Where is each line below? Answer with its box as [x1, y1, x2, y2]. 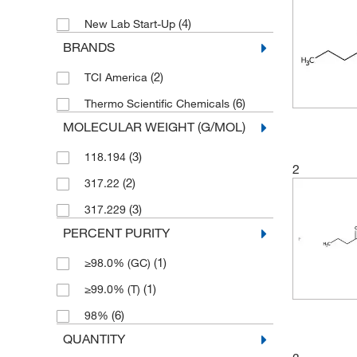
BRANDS [62, 39, 115, 55]
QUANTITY [62, 331, 125, 347]
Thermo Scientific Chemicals [84, 96, 233, 111]
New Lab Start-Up [84, 17, 178, 31]
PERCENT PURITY [62, 225, 170, 241]
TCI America [84, 70, 151, 84]
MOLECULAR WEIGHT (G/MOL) [62, 119, 245, 135]
